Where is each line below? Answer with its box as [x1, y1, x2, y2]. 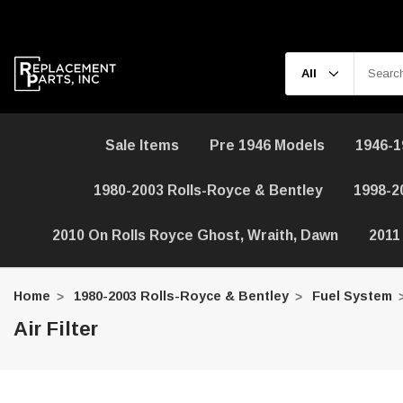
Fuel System [311, 289, 392, 303]
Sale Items [104, 138, 179, 153]
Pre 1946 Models [209, 138, 325, 153]
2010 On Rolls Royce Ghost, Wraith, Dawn [51, 228, 338, 243]
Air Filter [13, 318, 98, 340]
